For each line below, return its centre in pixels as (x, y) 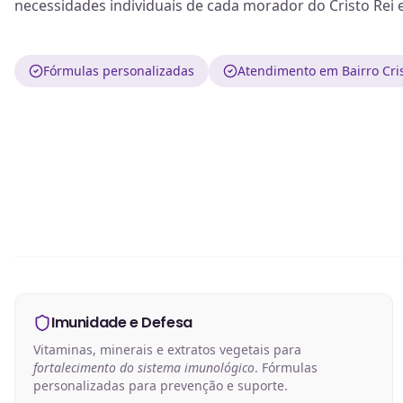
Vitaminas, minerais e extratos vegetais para (167, 350)
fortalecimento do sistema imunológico (144, 368)
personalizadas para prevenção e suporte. (161, 386)
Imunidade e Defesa (122, 323)
